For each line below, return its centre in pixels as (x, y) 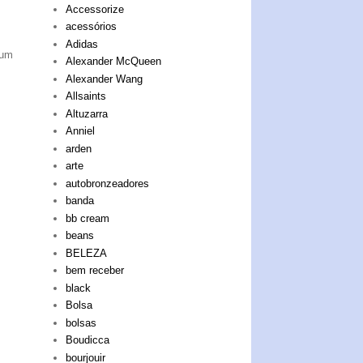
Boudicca (88, 340)
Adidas (82, 44)
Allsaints (86, 96)
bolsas (81, 322)
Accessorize (95, 9)
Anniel (81, 131)
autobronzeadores (108, 183)
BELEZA (87, 253)
